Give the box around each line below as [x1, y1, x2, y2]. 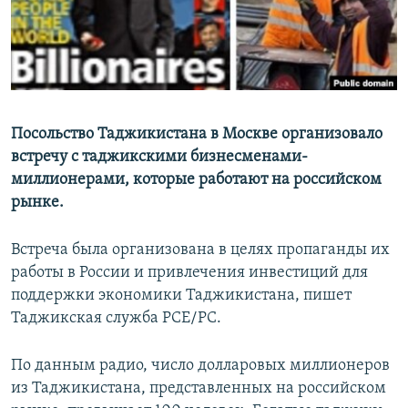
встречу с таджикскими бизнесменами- [11, 148, 308, 167]
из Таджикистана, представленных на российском [11, 380, 386, 398]
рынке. [11, 194, 64, 212]
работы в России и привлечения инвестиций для [11, 264, 368, 282]
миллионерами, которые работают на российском [11, 171, 382, 189]
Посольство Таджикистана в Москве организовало [11, 126, 382, 144]
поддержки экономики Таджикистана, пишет [11, 287, 352, 305]
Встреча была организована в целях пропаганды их [11, 241, 390, 260]
